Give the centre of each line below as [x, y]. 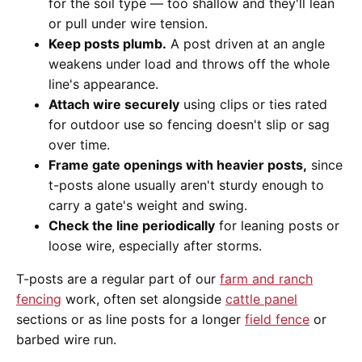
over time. [79, 145]
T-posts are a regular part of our [118, 279]
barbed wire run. [66, 340]
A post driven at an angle [246, 44]
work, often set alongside [143, 299]
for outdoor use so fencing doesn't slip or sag [189, 125]
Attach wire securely [114, 105]
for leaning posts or [277, 226]
